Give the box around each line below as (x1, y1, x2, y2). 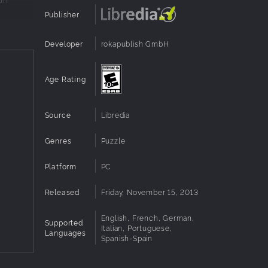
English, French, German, (100, 212, 194, 223)
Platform (44, 160, 77, 171)
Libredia (100, 109, 130, 120)
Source (44, 109, 71, 120)
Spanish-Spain (100, 232, 153, 243)
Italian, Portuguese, (100, 222, 172, 233)
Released (44, 186, 80, 197)
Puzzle (100, 135, 126, 145)
